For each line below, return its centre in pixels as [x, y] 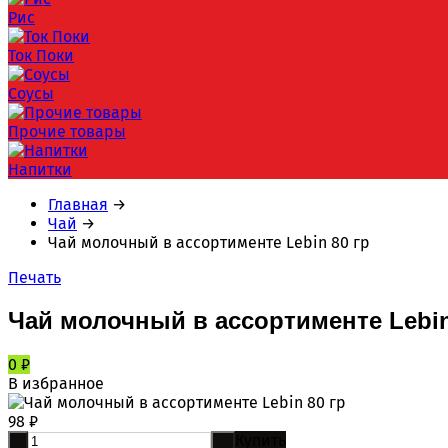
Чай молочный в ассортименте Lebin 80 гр [209, 242]
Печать [34, 277]
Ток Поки [41, 55]
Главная [78, 204]
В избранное [56, 383]
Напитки [40, 169]
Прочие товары [67, 131]
